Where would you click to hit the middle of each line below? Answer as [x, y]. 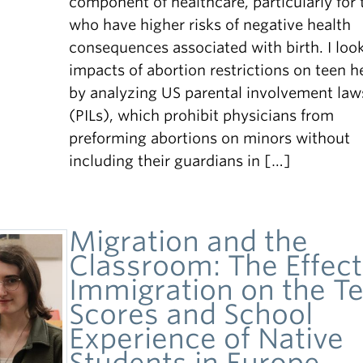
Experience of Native [207, 338]
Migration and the [189, 241]
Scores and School [191, 314]
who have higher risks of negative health [210, 25]
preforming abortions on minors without [210, 138]
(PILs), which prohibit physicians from [202, 115]
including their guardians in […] [180, 161]
